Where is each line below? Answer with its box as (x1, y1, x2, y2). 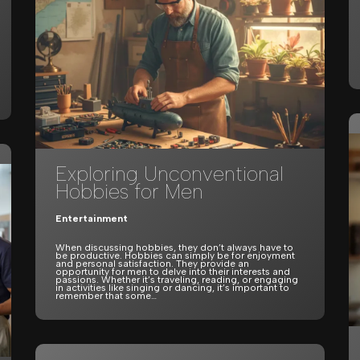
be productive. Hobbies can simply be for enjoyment (55, 250, 295, 261)
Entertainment (55, 213, 128, 224)
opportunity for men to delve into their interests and (55, 266, 290, 277)
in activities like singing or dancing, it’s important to (55, 282, 289, 293)
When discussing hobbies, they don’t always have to (55, 242, 293, 253)
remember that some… (55, 290, 159, 301)
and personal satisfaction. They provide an (55, 258, 249, 269)
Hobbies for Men (55, 179, 203, 203)
